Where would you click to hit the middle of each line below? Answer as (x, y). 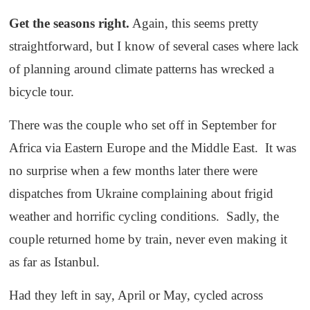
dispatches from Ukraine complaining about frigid (142, 194)
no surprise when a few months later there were (134, 171)
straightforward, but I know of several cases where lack (154, 46)
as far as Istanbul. (55, 262)
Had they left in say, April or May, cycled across (136, 295)
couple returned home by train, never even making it (148, 239)
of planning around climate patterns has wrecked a (142, 69)
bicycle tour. (42, 92)
